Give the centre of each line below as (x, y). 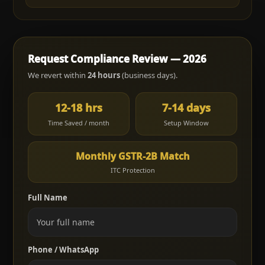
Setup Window (186, 123)
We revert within (58, 75)
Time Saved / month (79, 123)
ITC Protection (132, 170)
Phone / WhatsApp (63, 250)
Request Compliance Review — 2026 (117, 59)
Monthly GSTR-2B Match (132, 156)
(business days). (149, 75)
